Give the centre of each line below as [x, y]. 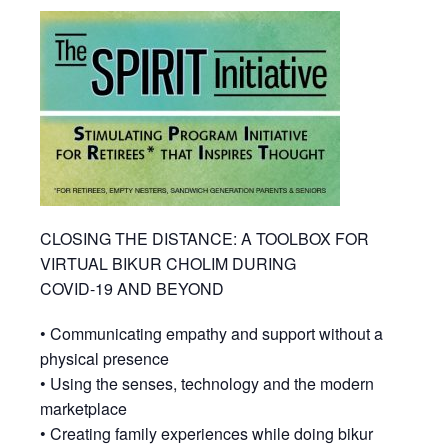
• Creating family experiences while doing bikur [206, 434]
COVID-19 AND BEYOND [132, 289]
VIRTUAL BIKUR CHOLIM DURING [168, 264]
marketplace [83, 409]
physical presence [104, 359]
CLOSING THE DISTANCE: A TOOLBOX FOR [204, 239]
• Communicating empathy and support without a [211, 334]
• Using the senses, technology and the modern [207, 384]
